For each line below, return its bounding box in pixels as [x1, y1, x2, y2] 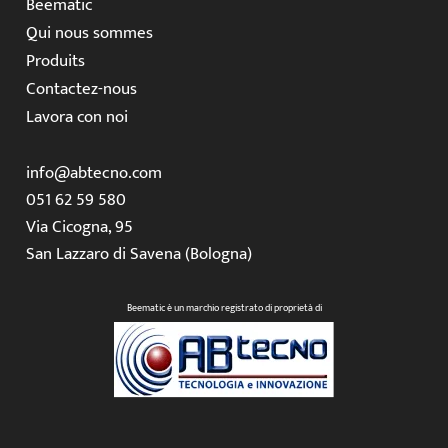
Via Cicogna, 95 [25, 212, 133, 241]
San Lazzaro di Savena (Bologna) [25, 239, 252, 268]
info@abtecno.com [25, 158, 162, 187]
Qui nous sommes [25, 19, 153, 48]
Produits [25, 47, 85, 76]
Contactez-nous [25, 75, 137, 104]
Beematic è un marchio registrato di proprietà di [126, 300, 322, 317]
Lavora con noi [25, 103, 128, 132]
